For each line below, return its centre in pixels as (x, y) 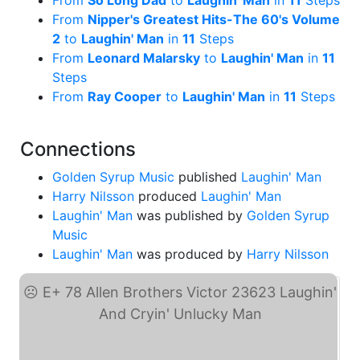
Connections (78, 149)
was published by (190, 215)
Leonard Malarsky (144, 58)
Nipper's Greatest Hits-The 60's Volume (214, 19)
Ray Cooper (125, 96)
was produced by (190, 254)
